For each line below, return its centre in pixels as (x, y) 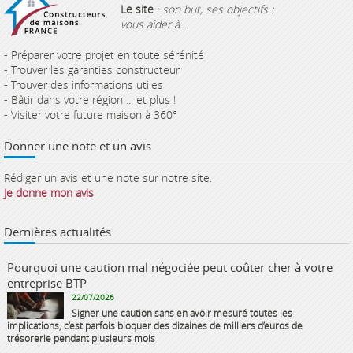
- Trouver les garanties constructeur (92, 70)
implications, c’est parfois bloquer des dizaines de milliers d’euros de (155, 325)
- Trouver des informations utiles (84, 85)
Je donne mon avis (49, 193)
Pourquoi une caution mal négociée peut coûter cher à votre (170, 267)
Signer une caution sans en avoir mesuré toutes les (182, 313)
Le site (137, 9)
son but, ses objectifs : (218, 9)
